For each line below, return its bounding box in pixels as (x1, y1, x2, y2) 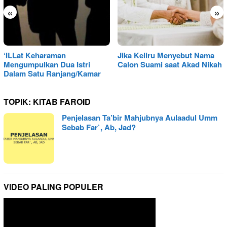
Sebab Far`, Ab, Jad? (62, 122, 136, 133)
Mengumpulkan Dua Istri (4, 59, 90, 70)
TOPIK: (4, 96, 33, 108)
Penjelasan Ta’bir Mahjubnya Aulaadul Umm (62, 112, 217, 124)
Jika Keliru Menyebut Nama (117, 50, 214, 61)
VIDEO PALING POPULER (4, 181, 103, 193)
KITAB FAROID (33, 96, 91, 108)
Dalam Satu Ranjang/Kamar (4, 68, 101, 80)
